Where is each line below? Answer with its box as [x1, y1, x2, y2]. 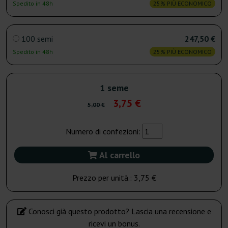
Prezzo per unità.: [72, 173, 134, 183]
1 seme [99, 82, 129, 94]
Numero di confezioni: [66, 126, 142, 137]
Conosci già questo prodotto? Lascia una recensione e [26, 206, 211, 217]
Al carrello [97, 149, 140, 161]
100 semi [21, 34, 53, 44]
